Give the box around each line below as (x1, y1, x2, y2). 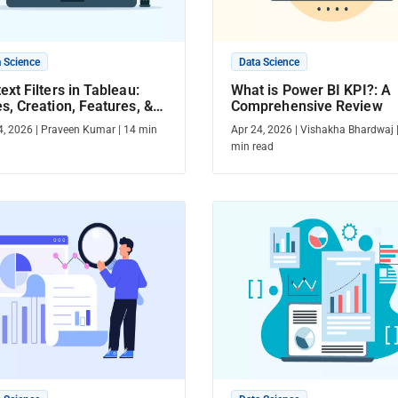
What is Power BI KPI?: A (231, 82, 391, 99)
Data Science (239, 56, 299, 68)
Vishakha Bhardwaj (300, 123, 394, 136)
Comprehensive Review (231, 98, 383, 115)
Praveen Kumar (40, 123, 115, 136)
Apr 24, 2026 (231, 123, 292, 136)
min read (231, 140, 274, 153)
